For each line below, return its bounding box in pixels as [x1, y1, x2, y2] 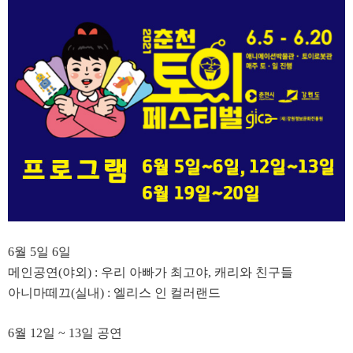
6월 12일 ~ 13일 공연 [8, 326, 122, 340]
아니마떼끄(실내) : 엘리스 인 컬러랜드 [8, 286, 221, 300]
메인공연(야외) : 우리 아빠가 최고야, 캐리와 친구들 [8, 266, 293, 280]
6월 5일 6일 [8, 245, 71, 259]
